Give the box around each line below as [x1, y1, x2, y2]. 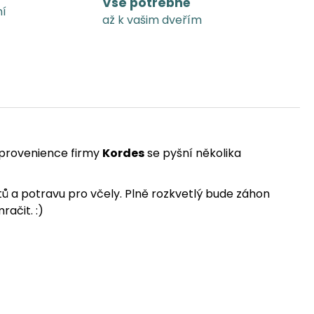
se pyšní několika [144, 144, 241, 161]
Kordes [102, 144, 144, 161]
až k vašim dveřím [102, 12, 202, 29]
